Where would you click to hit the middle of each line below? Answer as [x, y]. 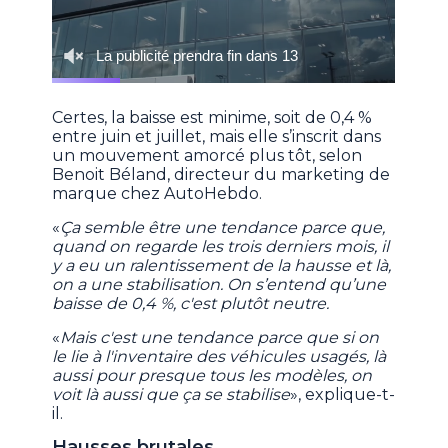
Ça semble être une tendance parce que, [223, 228]
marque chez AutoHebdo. [157, 194]
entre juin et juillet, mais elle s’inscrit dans [217, 137]
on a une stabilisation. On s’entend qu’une [219, 285]
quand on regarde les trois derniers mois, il [221, 247]
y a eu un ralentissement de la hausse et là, [222, 266]
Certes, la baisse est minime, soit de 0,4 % [212, 118]
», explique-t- [343, 395]
